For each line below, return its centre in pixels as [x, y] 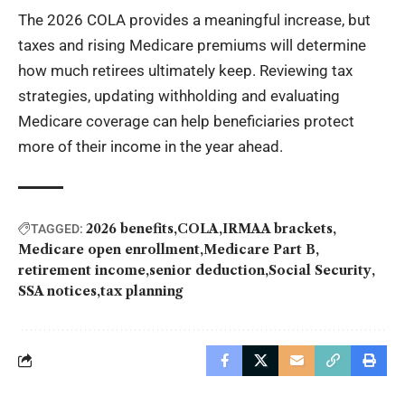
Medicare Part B [259, 249]
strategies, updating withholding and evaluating [179, 95]
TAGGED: [57, 228]
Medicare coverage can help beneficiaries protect [186, 121]
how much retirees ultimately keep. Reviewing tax [185, 70]
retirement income [82, 270]
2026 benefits [130, 228]
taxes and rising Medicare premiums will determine [192, 45]
